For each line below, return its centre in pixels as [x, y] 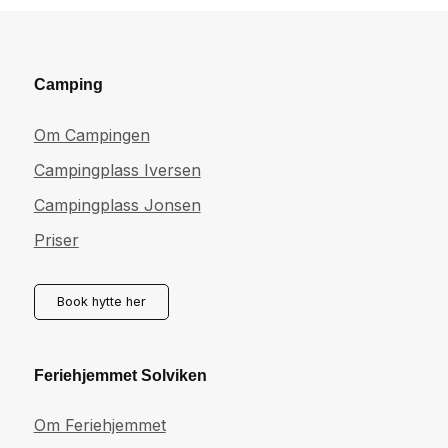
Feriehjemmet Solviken [120, 375]
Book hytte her [101, 301]
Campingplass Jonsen [117, 204]
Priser [56, 239]
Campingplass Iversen [117, 169]
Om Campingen [91, 134]
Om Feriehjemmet [99, 425]
